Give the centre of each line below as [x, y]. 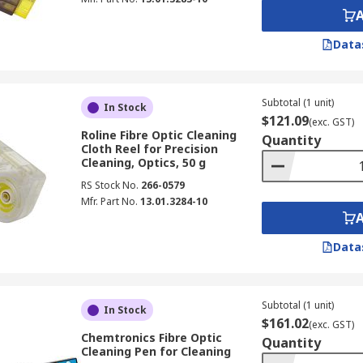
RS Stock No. [109, 185]
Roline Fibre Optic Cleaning [158, 135]
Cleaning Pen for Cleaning [156, 351]
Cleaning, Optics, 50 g [143, 162]
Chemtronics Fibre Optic [151, 337]
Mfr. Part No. [109, 201]
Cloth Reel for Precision [149, 149]
